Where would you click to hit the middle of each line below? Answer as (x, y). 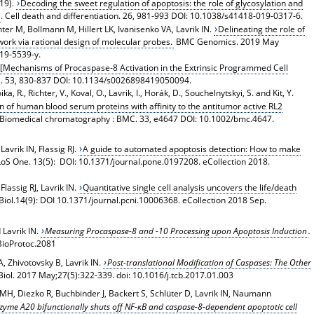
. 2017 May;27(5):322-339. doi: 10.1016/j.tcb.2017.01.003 (123, 275)
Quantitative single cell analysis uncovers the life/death (190, 188)
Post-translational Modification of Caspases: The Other (210, 263)
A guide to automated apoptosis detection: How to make (192, 149)
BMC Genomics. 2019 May (226, 41)
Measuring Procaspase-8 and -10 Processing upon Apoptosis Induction (176, 231)
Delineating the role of (262, 29)
